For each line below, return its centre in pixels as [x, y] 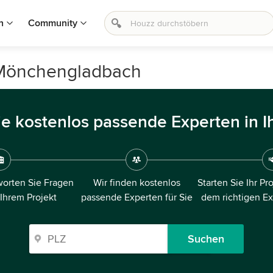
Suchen [206, 239]
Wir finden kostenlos [136, 183]
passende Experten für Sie [136, 197]
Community [53, 23]
